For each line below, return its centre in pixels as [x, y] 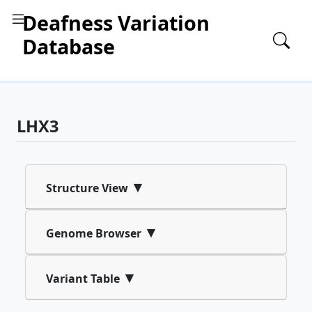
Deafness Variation [116, 23]
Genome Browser [94, 233]
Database [69, 46]
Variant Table [83, 279]
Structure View [87, 188]
